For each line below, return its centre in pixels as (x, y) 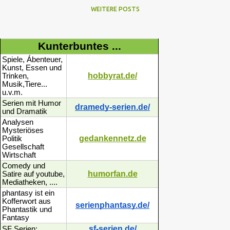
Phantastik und (27, 209)
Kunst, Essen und (32, 68)
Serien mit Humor (32, 103)
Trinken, (15, 76)
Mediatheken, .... (30, 182)
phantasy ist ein (28, 193)
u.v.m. (12, 92)
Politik (12, 139)
